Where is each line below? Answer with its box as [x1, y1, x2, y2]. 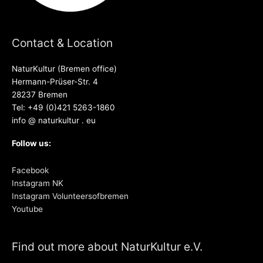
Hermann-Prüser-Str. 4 [12, 77, 98, 87]
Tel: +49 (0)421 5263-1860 [12, 103, 115, 113]
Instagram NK [12, 178, 63, 188]
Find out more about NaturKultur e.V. [12, 239, 203, 254]
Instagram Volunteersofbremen [12, 191, 129, 201]
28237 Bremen [12, 90, 68, 100]
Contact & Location [12, 36, 113, 50]
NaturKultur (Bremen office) [12, 64, 117, 74]
